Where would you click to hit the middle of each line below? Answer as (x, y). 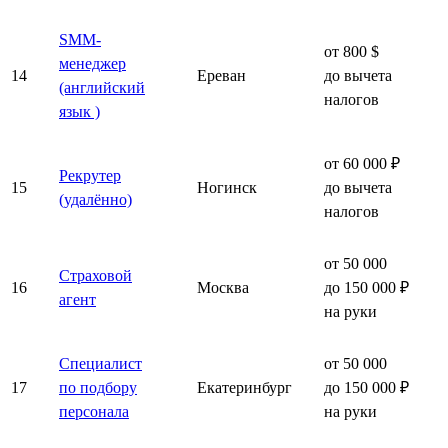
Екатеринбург (244, 387)
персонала (94, 411)
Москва (223, 287)
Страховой (95, 275)
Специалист (100, 363)
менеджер (92, 63)
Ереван (221, 75)
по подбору (98, 387)
